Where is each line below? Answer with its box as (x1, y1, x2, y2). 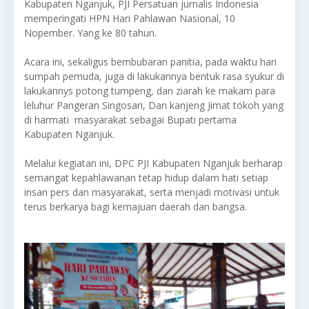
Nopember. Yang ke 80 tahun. (24, 26, 157, 39)
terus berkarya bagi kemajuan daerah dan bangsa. (24, 199, 247, 213)
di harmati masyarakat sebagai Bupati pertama (24, 112, 237, 126)
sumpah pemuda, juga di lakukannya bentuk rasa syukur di (24, 69, 284, 83)
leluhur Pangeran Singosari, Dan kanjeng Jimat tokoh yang (24, 98, 283, 112)
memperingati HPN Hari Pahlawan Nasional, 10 (24, 11, 235, 25)
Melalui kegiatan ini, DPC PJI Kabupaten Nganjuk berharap (24, 156, 283, 170)
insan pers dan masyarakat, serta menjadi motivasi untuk (24, 185, 279, 199)
